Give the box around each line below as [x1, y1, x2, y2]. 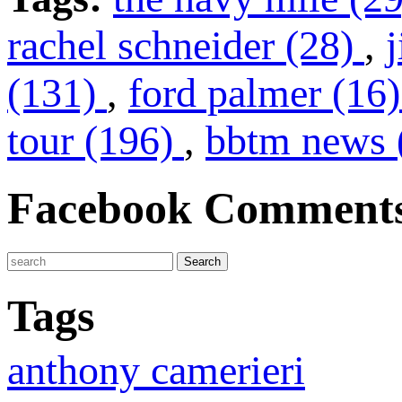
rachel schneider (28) [7, 22, 364, 69]
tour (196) [7, 118, 184, 164]
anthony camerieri [7, 347, 305, 394]
